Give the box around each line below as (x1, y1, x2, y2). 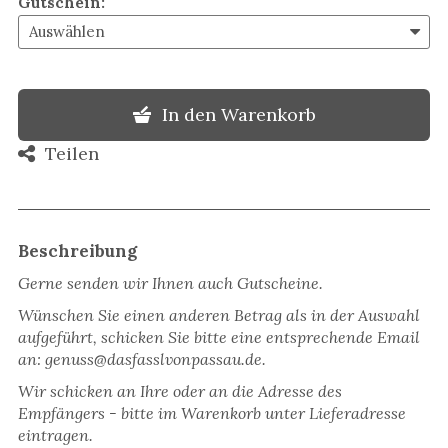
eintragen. (18, 424, 94, 445)
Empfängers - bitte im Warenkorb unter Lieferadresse (18, 402, 407, 423)
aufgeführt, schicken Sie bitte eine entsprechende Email (18, 326, 421, 347)
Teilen (45, 141, 100, 165)
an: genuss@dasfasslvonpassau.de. (18, 348, 267, 369)
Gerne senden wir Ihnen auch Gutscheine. (18, 272, 324, 293)
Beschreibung (18, 239, 138, 262)
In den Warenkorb (162, 102, 316, 126)
